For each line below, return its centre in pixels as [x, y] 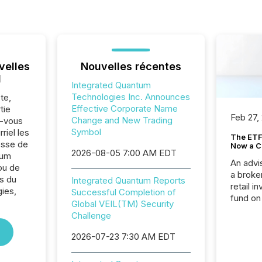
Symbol [86, 132]
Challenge [91, 216]
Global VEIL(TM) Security [122, 204]
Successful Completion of [123, 192]
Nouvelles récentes [131, 66]
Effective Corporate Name [124, 108]
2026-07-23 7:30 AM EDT [123, 237]
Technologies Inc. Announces [130, 97]
